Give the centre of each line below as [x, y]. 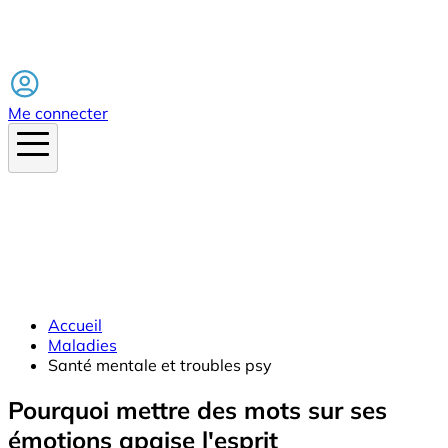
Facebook [44, 56]
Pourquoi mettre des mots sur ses [197, 409]
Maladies [82, 344]
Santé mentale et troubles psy [160, 364]
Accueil [75, 324]
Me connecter [58, 112]
